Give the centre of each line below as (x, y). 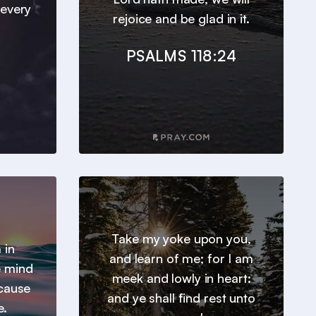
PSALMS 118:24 (181, 56)
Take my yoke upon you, (181, 239)
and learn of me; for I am (181, 259)
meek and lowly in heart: (181, 278)
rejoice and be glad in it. (181, 19)
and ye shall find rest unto (181, 298)
